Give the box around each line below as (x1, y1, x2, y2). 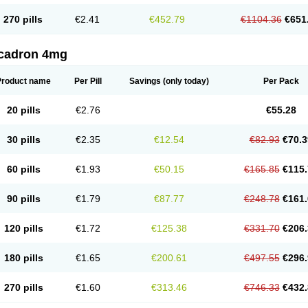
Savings (129, 76, 161, 86)
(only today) (161, 76, 209, 86)
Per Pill (74, 76, 102, 86)
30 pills (6, 134, 41, 145)
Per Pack (263, 76, 299, 86)
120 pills (3, 223, 43, 234)
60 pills (6, 164, 41, 175)
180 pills (3, 252, 43, 263)
